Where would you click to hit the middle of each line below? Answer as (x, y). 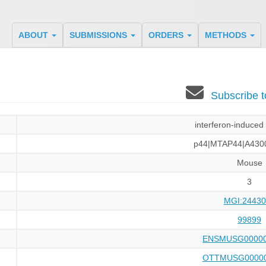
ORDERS (167, 35)
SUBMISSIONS (99, 35)
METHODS (227, 35)
